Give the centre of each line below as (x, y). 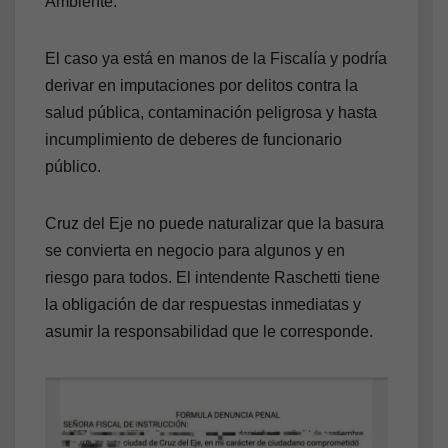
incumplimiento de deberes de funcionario (193, 140)
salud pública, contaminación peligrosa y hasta (211, 113)
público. (73, 167)
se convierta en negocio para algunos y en (195, 251)
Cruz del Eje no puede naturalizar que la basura (214, 224)
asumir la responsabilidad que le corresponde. (209, 332)
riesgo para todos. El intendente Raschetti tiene (212, 278)
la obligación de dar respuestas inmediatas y (203, 305)
